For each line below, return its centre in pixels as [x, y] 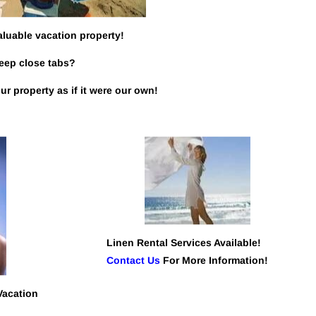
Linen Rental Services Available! [186, 243]
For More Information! [214, 260]
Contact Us [134, 260]
